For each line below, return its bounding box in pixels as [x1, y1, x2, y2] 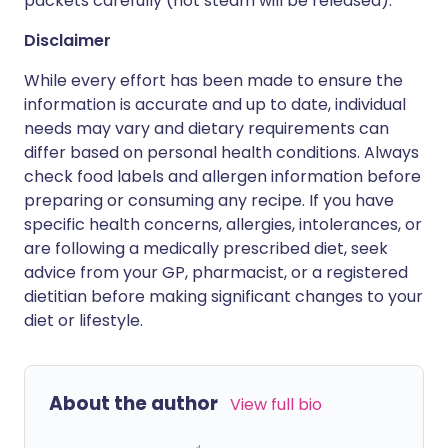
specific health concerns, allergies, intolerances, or [24, 213, 422, 236]
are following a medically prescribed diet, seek [24, 237, 388, 260]
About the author [49, 390, 218, 417]
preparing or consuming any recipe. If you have [24, 189, 394, 212]
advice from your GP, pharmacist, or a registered [24, 261, 408, 284]
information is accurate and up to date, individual [24, 93, 406, 116]
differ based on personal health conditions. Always [24, 141, 419, 164]
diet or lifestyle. [24, 309, 143, 332]
